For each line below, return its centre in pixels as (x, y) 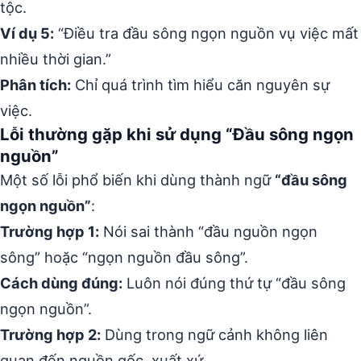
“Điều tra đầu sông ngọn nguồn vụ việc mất (206, 33)
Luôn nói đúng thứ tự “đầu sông (234, 283)
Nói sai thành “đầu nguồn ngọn (208, 231)
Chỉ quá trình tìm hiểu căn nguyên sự (200, 85)
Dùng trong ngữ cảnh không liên (214, 334)
